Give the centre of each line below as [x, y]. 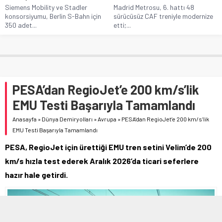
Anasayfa [25, 119]
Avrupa [107, 119]
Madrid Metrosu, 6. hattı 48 [154, 7]
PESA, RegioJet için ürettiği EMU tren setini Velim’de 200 [108, 147]
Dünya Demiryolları [67, 119]
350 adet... [21, 25]
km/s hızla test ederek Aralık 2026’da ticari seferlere [102, 161]
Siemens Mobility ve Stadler [46, 7]
